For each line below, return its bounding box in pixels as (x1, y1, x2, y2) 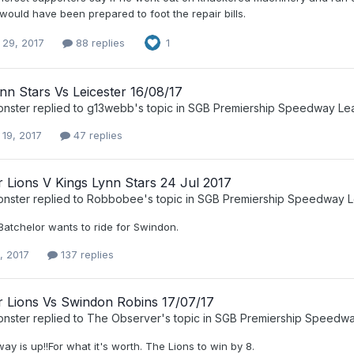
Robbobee (87, 192, 144, 206)
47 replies (70, 129, 122, 142)
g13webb (87, 101, 134, 115)
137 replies (58, 247, 114, 261)
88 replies (73, 36, 125, 49)
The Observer (87, 311, 161, 325)
